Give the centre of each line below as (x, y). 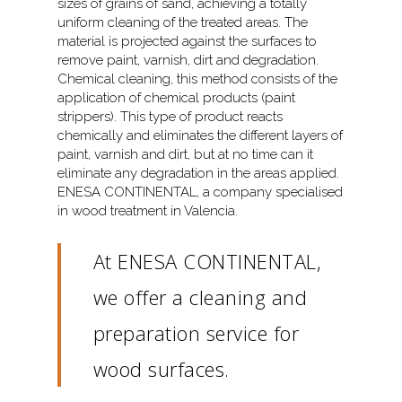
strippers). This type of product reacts (170, 117)
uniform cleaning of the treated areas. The (183, 23)
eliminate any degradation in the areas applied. (199, 174)
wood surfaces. (161, 369)
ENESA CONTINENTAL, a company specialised (201, 192)
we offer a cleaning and (200, 297)
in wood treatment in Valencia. (148, 211)
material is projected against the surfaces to (188, 42)
